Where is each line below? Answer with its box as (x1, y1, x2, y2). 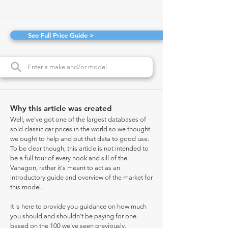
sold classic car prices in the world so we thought (10, 125, 150, 133)
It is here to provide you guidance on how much (10, 203, 147, 210)
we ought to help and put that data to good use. (10, 135, 149, 142)
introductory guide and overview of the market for (10, 174, 153, 181)
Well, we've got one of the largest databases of (10, 116, 146, 123)
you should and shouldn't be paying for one (10, 212, 136, 220)
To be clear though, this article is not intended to (10, 145, 149, 152)
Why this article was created (10, 103, 111, 113)
